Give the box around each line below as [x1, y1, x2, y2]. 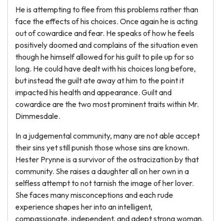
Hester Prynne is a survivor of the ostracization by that [15, 154, 199, 164]
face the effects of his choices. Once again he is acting [15, 16, 198, 26]
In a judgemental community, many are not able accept [15, 131, 200, 141]
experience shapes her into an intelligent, [15, 202, 152, 212]
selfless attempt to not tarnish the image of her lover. [15, 178, 194, 188]
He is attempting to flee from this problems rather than [15, 4, 198, 14]
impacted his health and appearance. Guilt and [15, 87, 172, 97]
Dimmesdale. [15, 111, 60, 121]
